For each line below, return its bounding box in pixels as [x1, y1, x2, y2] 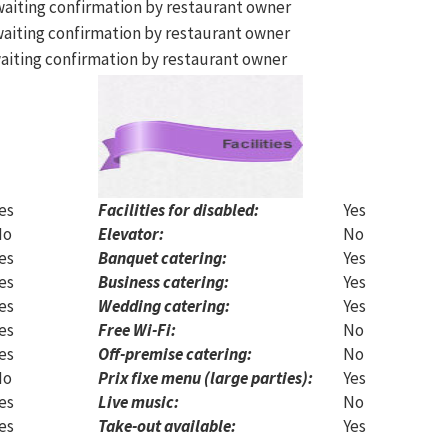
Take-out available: [98, 415, 236, 437]
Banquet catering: [98, 247, 227, 269]
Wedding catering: [98, 295, 230, 317]
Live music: [98, 391, 179, 413]
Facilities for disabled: [98, 199, 259, 221]
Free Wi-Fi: [98, 319, 176, 341]
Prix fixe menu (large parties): [98, 367, 313, 389]
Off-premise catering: [98, 343, 252, 365]
